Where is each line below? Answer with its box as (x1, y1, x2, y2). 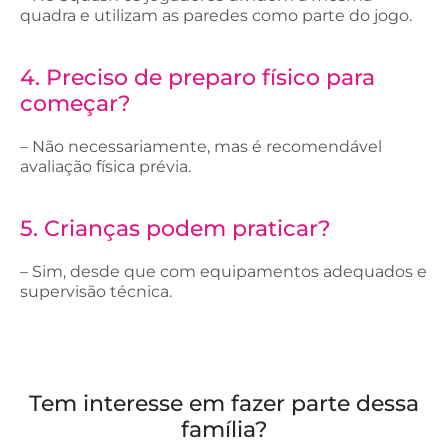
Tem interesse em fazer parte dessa (29, 390, 419, 418)
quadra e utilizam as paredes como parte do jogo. (20, 5, 412, 25)
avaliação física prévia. (20, 157, 191, 177)
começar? (20, 90, 131, 118)
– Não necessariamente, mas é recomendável (20, 137, 382, 157)
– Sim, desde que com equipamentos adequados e (20, 262, 427, 282)
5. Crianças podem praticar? (20, 215, 331, 243)
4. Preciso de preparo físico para (20, 64, 375, 92)
